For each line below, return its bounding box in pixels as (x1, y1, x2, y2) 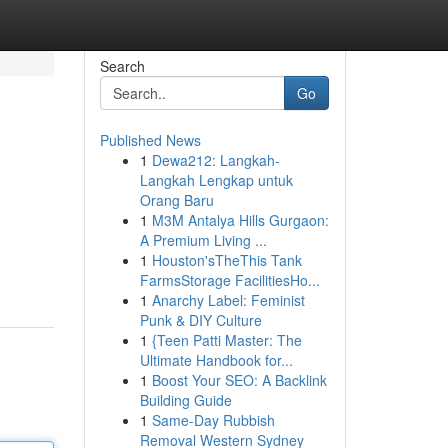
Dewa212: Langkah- (151, 150, 280, 170)
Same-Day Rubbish (151, 410, 275, 430)
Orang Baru (139, 190, 214, 210)
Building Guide (139, 390, 232, 410)
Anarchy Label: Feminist (151, 290, 305, 310)
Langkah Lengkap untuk (139, 170, 293, 190)
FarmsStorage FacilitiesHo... (139, 270, 320, 290)
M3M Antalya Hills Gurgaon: (151, 210, 329, 230)
